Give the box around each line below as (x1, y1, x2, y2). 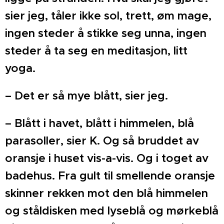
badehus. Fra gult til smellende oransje (5, 168, 215, 183)
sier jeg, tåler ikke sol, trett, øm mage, (5, 8, 211, 23)
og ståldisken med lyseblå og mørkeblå (5, 203, 218, 218)
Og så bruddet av (103, 133, 199, 148)
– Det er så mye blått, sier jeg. (5, 88, 168, 103)
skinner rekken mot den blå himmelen (5, 186, 208, 200)
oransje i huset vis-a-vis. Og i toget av (5, 151, 208, 165)
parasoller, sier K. (5, 133, 103, 148)
